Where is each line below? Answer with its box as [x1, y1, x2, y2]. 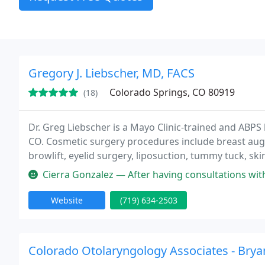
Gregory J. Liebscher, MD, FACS [28, 65, 195, 81]
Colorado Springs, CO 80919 [109, 86, 235, 99]
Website [51, 195, 83, 206]
